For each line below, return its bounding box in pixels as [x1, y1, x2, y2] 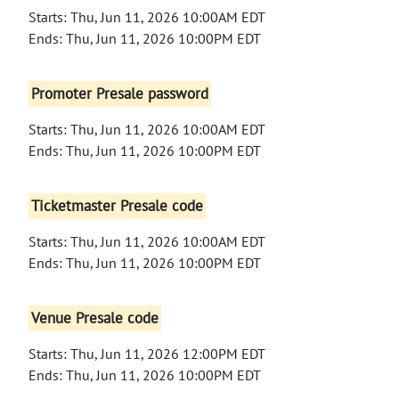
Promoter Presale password [31, 84, 209, 104]
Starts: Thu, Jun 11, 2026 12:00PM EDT [28, 344, 265, 362]
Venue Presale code [31, 308, 159, 329]
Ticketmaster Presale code [31, 196, 204, 216]
